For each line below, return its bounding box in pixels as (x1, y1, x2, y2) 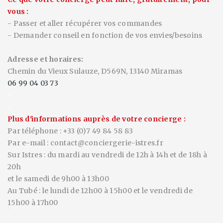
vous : (7, 7, 29, 16)
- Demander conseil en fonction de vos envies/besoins (7, 31, 203, 40)
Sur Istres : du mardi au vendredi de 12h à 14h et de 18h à (7, 150, 208, 159)
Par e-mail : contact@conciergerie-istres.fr (7, 138, 164, 147)
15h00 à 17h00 (7, 198, 58, 207)
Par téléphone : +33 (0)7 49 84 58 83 (7, 126, 133, 135)
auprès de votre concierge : (81, 114, 186, 123)
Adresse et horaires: (7, 55, 84, 64)
